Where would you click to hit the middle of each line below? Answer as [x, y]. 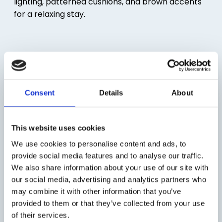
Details [111, 93]
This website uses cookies [58, 128]
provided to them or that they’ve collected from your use [108, 203]
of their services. [40, 215]
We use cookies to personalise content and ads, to [99, 143]
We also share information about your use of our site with [110, 167]
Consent [40, 93]
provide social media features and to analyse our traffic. [108, 155]
